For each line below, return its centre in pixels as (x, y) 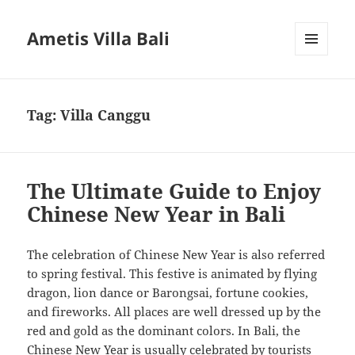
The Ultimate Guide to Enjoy (174, 191)
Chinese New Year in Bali (157, 214)
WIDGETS (317, 89)
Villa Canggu (106, 115)
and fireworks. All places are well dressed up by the (174, 312)
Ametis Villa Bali (99, 38)
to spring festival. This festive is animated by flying (172, 274)
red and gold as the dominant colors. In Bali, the (164, 331)
